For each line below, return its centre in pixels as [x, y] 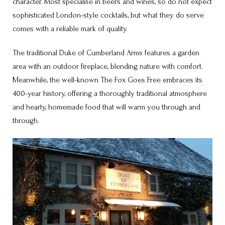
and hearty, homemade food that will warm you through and [106, 107]
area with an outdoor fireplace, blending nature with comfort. [108, 66]
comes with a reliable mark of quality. [70, 28]
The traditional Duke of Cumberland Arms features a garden [106, 52]
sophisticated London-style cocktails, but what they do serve [108, 15]
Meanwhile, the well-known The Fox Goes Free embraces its [107, 80]
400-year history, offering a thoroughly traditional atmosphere [110, 93]
